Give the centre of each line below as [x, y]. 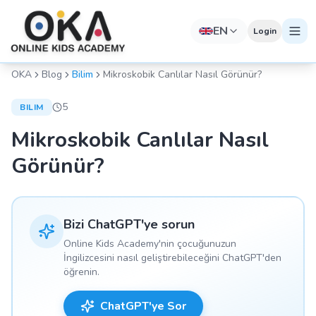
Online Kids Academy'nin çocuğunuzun [150, 244]
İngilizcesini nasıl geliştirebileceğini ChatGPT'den [172, 258]
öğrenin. [81, 272]
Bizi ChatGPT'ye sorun [129, 224]
